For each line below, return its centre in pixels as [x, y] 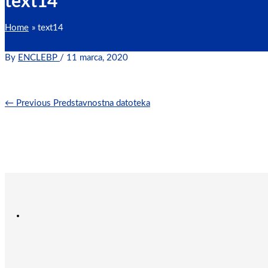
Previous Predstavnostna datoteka [82, 103]
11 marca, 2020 [97, 57]
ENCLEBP [39, 57]
